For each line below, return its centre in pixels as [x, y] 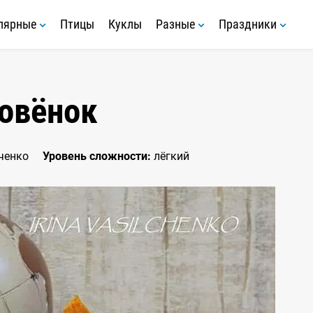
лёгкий [170, 156]
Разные [177, 24]
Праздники [249, 24]
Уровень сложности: [97, 156]
